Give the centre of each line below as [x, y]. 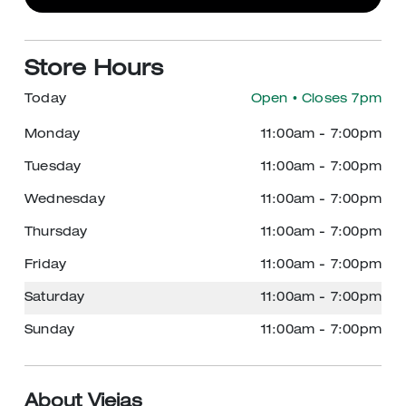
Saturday [55, 298]
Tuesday [53, 168]
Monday [53, 135]
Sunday [50, 331]
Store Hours [94, 71]
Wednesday [65, 200]
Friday [46, 266]
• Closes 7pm [334, 100]
